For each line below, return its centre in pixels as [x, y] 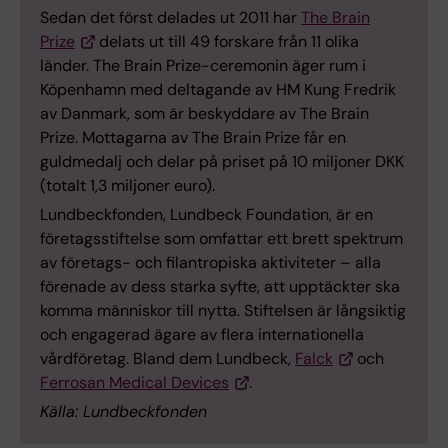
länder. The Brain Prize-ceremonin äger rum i [203, 65]
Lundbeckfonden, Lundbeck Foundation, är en [206, 214]
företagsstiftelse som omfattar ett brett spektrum [221, 238]
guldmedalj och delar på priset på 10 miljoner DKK [222, 161]
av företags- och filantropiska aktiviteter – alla [210, 262]
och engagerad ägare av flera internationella [202, 334]
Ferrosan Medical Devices [134, 382]
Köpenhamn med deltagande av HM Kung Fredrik [218, 89]
